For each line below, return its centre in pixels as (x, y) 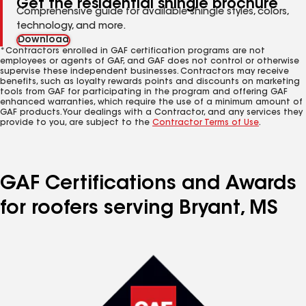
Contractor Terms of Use (206, 123)
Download (43, 40)
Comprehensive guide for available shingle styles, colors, (152, 12)
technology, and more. (71, 27)
